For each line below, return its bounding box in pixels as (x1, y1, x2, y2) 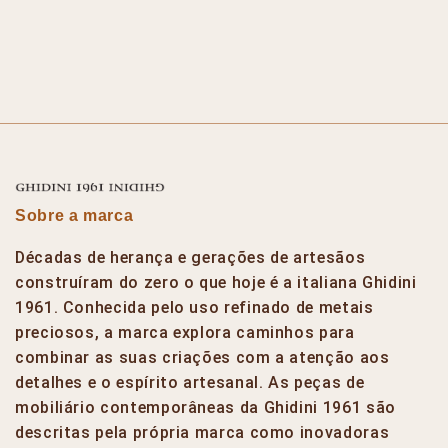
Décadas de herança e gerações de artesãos (15, 248, 366, 268)
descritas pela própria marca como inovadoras (15, 423, 390, 443)
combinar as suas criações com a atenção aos (15, 348, 390, 368)
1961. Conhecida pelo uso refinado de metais (15, 298, 374, 318)
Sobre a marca (15, 207, 134, 225)
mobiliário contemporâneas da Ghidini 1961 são (15, 398, 396, 418)
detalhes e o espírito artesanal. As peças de (15, 373, 365, 393)
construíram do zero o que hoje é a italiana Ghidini (15, 273, 417, 293)
